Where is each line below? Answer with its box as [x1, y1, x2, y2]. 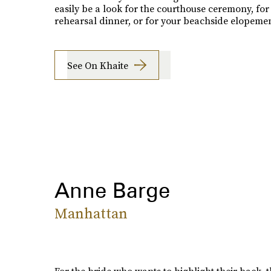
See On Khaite [67, 58, 128, 72]
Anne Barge [54, 177, 170, 203]
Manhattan [54, 203, 128, 224]
